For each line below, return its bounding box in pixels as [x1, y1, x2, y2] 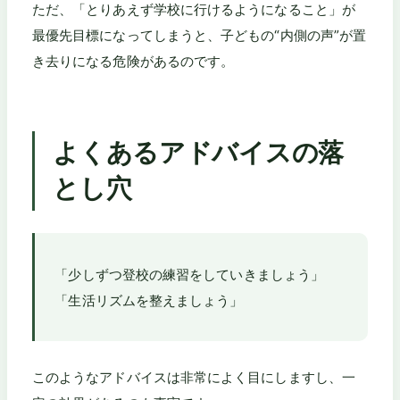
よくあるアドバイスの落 [53, 137, 345, 169]
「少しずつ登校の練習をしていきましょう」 [54, 265, 325, 283]
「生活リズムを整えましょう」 [54, 291, 244, 309]
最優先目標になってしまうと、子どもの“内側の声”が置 [32, 27, 367, 45]
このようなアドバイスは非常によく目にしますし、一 [32, 368, 355, 386]
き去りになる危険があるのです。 [32, 53, 235, 71]
